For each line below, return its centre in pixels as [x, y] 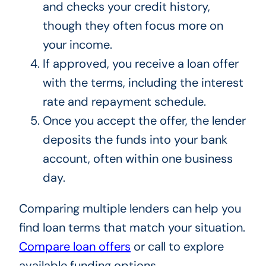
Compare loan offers [75, 247]
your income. [77, 45]
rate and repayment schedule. [124, 102]
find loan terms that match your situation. [132, 228]
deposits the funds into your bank [135, 140]
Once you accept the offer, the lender [144, 121]
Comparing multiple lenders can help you [130, 209]
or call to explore [177, 247]
